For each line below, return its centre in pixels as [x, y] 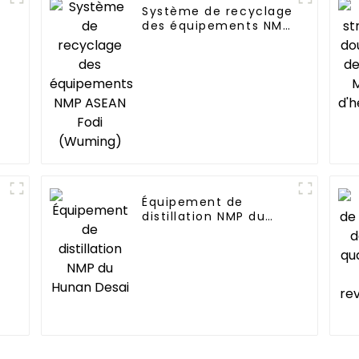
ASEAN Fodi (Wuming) [214, 40]
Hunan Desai [184, 230]
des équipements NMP [216, 25]
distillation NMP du [204, 216]
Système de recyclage [218, 11]
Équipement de [193, 202]
